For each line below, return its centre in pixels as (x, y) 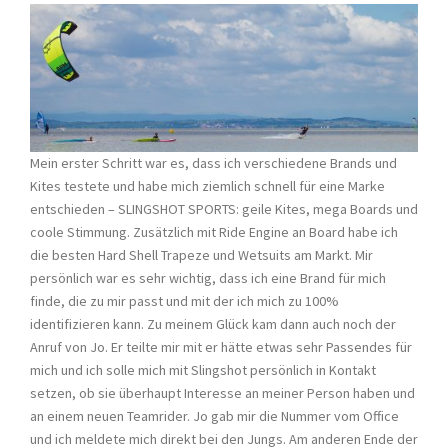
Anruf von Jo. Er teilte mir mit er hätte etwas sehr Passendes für (221, 346)
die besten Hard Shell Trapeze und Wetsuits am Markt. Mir (201, 254)
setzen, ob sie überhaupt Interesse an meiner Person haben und (222, 392)
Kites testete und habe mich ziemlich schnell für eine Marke (207, 185)
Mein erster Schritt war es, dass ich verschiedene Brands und (213, 162)
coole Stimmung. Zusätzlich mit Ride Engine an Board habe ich (214, 231)
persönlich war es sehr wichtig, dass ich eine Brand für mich (208, 277)
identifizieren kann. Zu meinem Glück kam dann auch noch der (213, 323)
